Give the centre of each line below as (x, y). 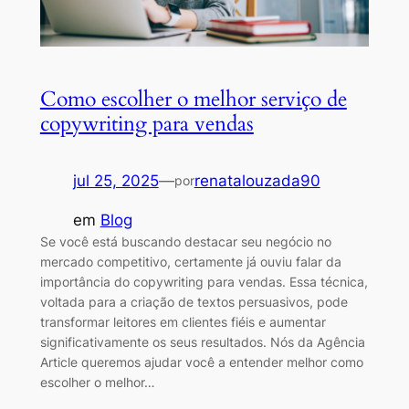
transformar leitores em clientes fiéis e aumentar (183, 321)
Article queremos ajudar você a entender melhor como (201, 362)
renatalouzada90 (257, 181)
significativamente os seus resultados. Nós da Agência (202, 341)
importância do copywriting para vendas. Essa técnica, (204, 281)
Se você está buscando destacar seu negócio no (185, 241)
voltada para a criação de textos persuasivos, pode (194, 301)
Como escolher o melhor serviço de (193, 99)
